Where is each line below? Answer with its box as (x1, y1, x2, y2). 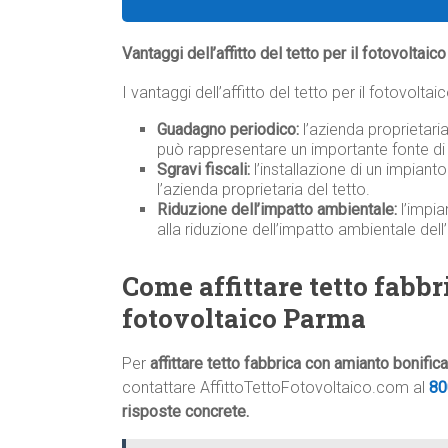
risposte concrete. (122, 402, 249, 422)
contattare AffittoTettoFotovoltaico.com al (122, 378, 429, 398)
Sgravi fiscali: (157, 160, 250, 180)
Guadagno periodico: (157, 120, 299, 140)
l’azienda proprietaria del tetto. (157, 180, 370, 200)
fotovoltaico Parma (122, 301, 372, 336)
